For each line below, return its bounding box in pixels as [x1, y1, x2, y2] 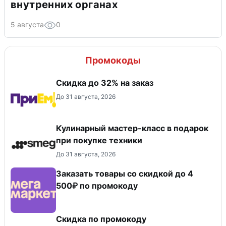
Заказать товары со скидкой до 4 [56, 168, 193, 179]
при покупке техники [56, 135, 142, 145]
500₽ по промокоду [56, 180, 138, 191]
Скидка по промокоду [56, 213, 146, 224]
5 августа [11, 20, 44, 29]
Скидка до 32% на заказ [56, 77, 153, 88]
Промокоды [85, 54, 141, 66]
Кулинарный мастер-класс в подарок [56, 123, 208, 133]
